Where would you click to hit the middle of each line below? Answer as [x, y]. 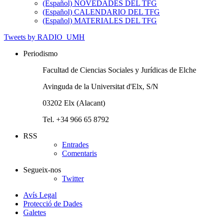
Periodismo [40, 53]
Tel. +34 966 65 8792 [76, 119]
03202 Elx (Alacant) [74, 103]
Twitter [73, 178]
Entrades [75, 144]
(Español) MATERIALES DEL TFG [100, 20]
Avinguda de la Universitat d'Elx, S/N [101, 86]
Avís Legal [40, 195]
